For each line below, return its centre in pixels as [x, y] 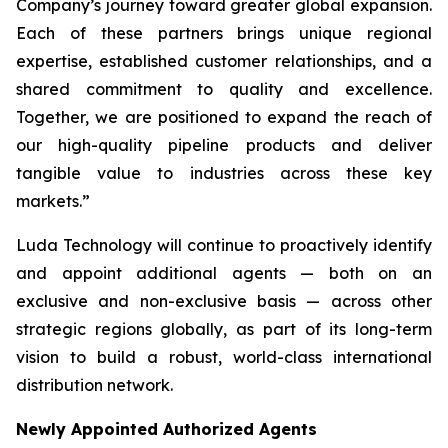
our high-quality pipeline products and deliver [224, 145]
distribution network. [94, 385]
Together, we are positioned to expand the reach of [224, 117]
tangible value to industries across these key [224, 173]
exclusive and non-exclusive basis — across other [224, 301]
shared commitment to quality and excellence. [224, 89]
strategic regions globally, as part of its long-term [224, 329]
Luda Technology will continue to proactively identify [224, 245]
